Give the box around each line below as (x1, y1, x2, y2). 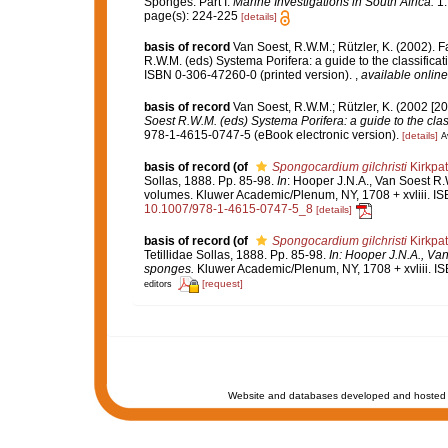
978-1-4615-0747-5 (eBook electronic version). (143, 128, 399, 143)
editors (143, 279, 172, 290)
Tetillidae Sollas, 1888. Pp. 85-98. (143, 247, 329, 262)
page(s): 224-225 (143, 9, 241, 24)
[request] (201, 278, 243, 290)
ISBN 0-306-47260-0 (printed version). (143, 68, 355, 83)
